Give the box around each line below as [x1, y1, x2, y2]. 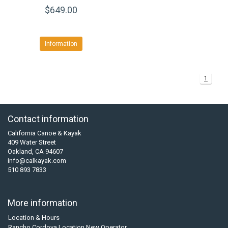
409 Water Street [8, 138, 56, 146]
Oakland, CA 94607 [8, 148, 63, 155]
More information [8, 197, 77, 208]
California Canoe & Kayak [8, 129, 81, 137]
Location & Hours [8, 214, 60, 221]
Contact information [8, 113, 89, 124]
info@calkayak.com [8, 157, 66, 164]
